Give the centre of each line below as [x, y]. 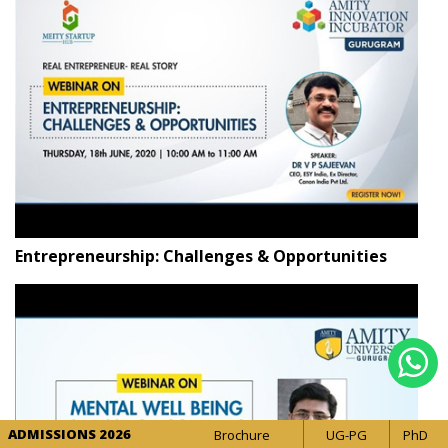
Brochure [241, 435]
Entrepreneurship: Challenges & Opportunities [201, 256]
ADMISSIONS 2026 [69, 434]
